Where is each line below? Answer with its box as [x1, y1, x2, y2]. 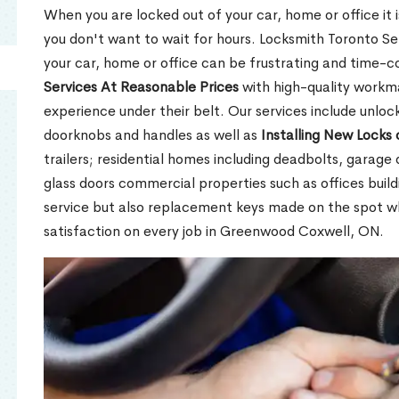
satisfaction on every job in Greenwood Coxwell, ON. [44, 222, 384, 241]
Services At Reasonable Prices [44, 77, 239, 97]
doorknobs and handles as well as [44, 126, 261, 145]
